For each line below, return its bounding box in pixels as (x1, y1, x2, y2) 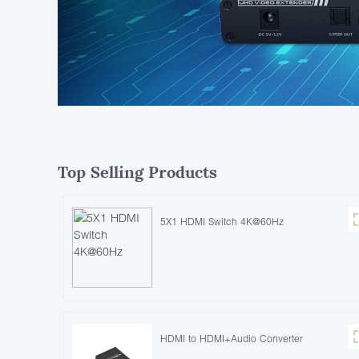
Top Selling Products (58, 161, 217, 182)
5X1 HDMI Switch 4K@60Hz (160, 215, 284, 228)
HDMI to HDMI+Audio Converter (160, 332, 303, 345)
